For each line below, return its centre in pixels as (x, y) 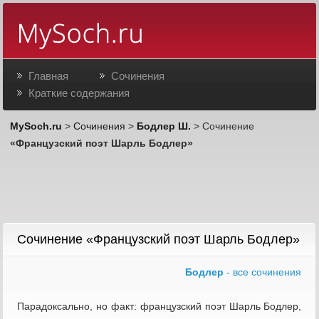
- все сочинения (263, 272)
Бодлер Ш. (164, 126)
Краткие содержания (79, 93)
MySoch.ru (36, 126)
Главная (49, 76)
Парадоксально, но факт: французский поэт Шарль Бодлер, (159, 307)
